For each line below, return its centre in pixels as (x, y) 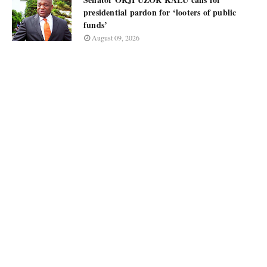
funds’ (96, 25)
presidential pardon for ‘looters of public (160, 12)
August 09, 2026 (116, 38)
